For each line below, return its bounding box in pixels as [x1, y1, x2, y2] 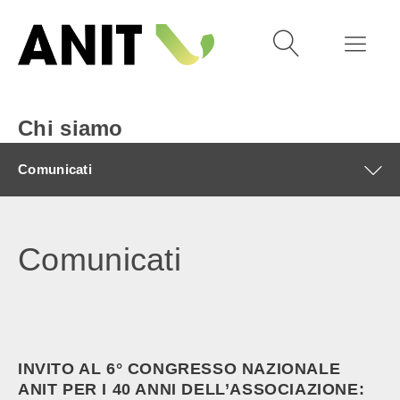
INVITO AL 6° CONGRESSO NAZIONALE [18, 360, 341, 378]
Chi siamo [18, 116, 123, 140]
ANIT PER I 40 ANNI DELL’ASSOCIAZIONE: [18, 380, 365, 398]
